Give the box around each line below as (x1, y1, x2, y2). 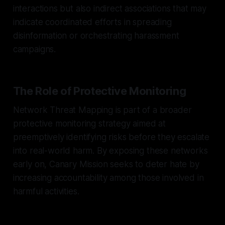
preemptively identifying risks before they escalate (13, 132, 210, 142)
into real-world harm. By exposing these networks (13, 145, 208, 156)
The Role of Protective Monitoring (13, 84, 186, 97)
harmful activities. (13, 186, 79, 196)
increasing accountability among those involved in (13, 172, 204, 183)
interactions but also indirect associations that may (13, 3, 206, 14)
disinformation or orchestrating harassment (13, 30, 179, 41)
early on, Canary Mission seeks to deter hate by (13, 159, 199, 169)
